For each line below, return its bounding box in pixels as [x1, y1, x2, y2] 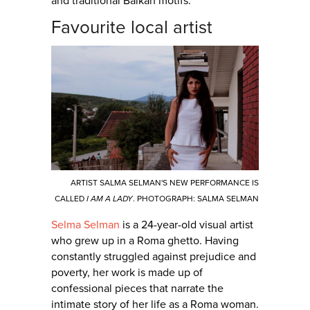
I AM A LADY [86, 194, 133, 203]
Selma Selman [51, 218, 120, 232]
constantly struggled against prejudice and [51, 250, 256, 264]
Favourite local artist [51, 17, 212, 38]
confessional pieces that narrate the [51, 282, 224, 295]
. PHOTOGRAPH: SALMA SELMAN [133, 194, 259, 203]
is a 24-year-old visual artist [120, 218, 253, 232]
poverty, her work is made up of [51, 266, 203, 280]
